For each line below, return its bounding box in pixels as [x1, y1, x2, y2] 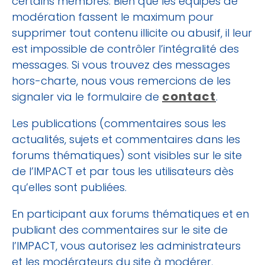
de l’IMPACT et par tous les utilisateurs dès [12, 163, 234, 179]
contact [162, 88, 216, 105]
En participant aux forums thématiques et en [12, 206, 249, 221]
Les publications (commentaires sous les [12, 115, 226, 131]
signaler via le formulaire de [12, 89, 162, 104]
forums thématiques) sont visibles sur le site [12, 147, 242, 163]
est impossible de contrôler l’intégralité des [12, 41, 239, 56]
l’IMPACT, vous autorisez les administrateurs [12, 238, 241, 253]
